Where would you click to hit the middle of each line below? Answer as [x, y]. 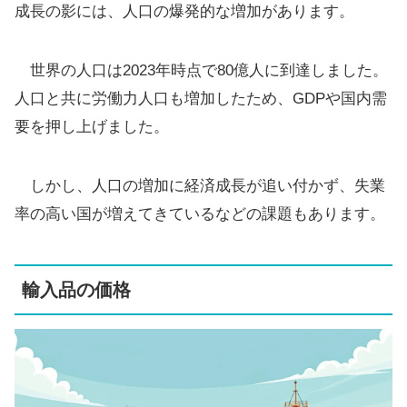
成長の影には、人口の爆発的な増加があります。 [184, 11]
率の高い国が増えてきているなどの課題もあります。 [200, 213]
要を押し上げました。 [92, 126]
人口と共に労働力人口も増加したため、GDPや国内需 [201, 98]
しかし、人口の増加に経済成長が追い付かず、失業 [200, 185]
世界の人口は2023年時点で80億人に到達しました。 [201, 70]
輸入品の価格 [76, 289]
